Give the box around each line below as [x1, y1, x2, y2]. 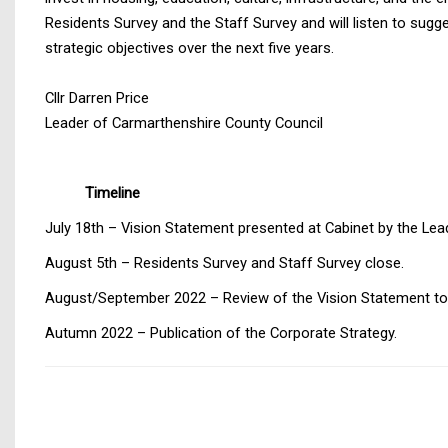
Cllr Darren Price [45, 89, 149, 107]
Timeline [85, 184, 140, 202]
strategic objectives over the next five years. [45, 39, 334, 57]
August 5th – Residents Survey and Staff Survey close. [45, 254, 404, 272]
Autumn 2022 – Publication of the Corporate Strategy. [45, 324, 397, 342]
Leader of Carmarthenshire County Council [45, 114, 323, 132]
